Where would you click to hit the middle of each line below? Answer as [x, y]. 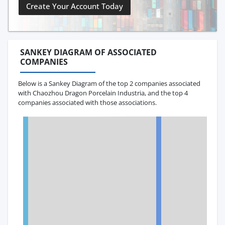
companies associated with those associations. [87, 102]
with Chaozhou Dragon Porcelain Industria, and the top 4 [103, 93]
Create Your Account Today [75, 6]
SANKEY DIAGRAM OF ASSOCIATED [88, 52]
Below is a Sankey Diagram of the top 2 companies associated [109, 83]
